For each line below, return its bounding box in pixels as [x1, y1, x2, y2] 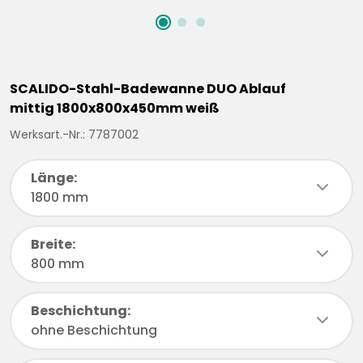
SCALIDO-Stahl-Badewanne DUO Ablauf [10, 79, 286, 99]
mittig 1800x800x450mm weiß [10, 99, 220, 118]
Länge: [31, 169, 77, 188]
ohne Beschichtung [31, 321, 157, 340]
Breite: [31, 235, 75, 254]
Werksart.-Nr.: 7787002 [10, 126, 139, 143]
